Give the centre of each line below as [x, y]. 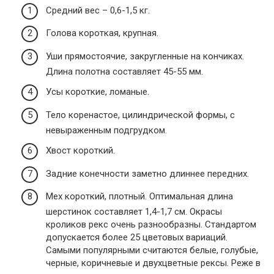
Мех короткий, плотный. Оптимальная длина [139, 197]
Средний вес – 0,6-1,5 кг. [98, 10]
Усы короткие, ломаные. [98, 92]
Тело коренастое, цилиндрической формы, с [140, 115]
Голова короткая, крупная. [102, 33]
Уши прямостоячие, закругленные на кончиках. [145, 56]
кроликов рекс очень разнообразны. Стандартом [151, 225]
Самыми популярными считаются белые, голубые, [152, 250]
